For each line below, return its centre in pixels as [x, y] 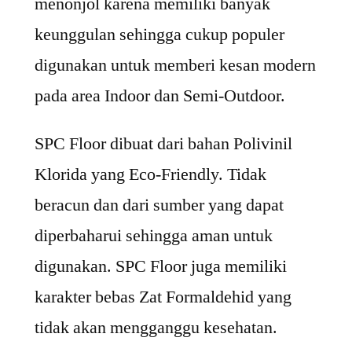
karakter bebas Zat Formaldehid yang [163, 297]
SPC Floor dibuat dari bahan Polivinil [163, 143]
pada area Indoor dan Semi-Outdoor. [160, 95]
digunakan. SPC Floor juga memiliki [161, 266]
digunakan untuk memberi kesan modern [175, 65]
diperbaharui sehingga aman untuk [154, 235]
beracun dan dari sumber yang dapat [159, 205]
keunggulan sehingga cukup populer [159, 34]
